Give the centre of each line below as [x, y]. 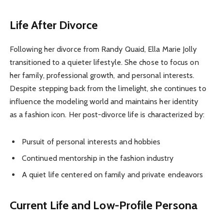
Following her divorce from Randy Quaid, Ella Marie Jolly [103, 49]
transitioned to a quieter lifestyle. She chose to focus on [104, 62]
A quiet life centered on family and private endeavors [113, 174]
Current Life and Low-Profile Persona [104, 205]
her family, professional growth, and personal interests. [102, 76]
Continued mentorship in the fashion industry [98, 158]
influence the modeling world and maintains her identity [104, 102]
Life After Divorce [54, 25]
